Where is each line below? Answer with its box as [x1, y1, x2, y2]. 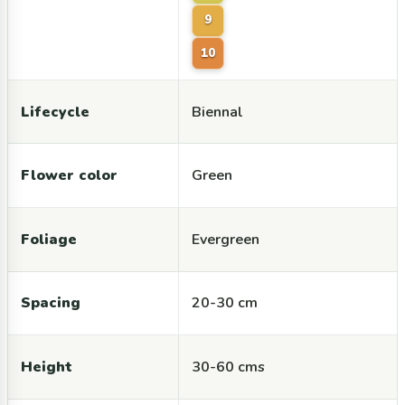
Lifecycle [20, 101, 89, 122]
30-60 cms [191, 356, 265, 377]
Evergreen [191, 229, 259, 250]
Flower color [20, 165, 118, 186]
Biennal [191, 101, 243, 122]
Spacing [20, 293, 80, 314]
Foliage [20, 229, 77, 250]
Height [20, 356, 72, 377]
